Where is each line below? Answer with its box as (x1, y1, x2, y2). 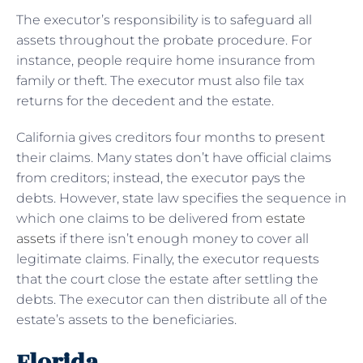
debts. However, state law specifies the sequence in (16, 190, 347, 206)
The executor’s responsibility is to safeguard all (16, 11, 312, 28)
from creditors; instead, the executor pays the (16, 169, 305, 186)
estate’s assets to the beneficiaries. (16, 311, 237, 327)
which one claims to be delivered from (16, 210, 266, 226)
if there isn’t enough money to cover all (56, 230, 309, 246)
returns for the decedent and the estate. (16, 92, 274, 109)
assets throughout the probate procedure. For (16, 32, 312, 48)
